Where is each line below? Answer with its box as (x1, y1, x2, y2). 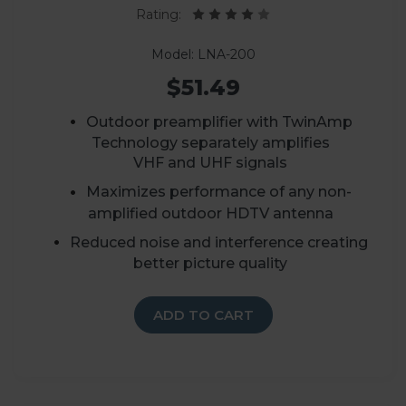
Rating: (136, 6, 192, 24)
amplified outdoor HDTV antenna (87, 204, 333, 222)
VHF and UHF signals (133, 154, 288, 172)
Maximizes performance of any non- (86, 183, 353, 201)
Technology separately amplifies (91, 134, 330, 152)
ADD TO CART (152, 305, 254, 324)
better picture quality (133, 254, 288, 272)
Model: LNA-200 (150, 46, 256, 63)
